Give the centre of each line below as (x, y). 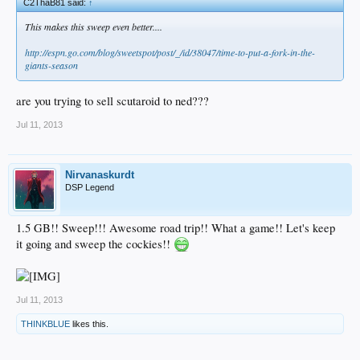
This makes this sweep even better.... (94, 27)
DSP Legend (90, 187)
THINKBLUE (45, 323)
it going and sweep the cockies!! (95, 243)
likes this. (89, 323)
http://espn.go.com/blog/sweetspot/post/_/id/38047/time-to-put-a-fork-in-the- (170, 53)
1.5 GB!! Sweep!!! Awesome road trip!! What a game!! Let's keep (176, 227)
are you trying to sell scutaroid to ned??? (112, 100)
